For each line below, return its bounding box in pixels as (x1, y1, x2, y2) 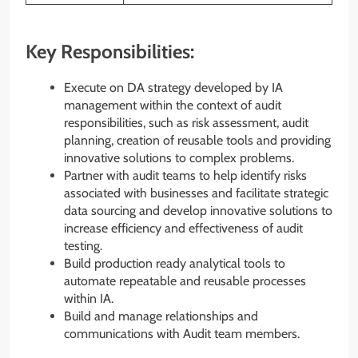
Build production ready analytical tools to (64, 255, 285, 271)
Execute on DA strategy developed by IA (64, 79, 283, 95)
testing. (64, 237, 102, 253)
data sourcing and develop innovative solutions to (64, 202, 332, 218)
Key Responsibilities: (26, 39, 194, 63)
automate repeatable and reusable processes (64, 272, 306, 288)
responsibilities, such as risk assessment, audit (64, 114, 308, 130)
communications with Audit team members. (64, 325, 300, 341)
